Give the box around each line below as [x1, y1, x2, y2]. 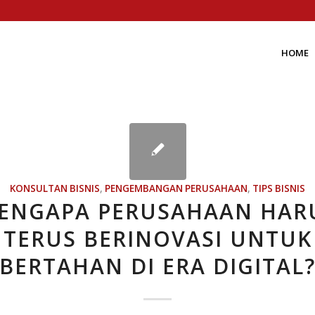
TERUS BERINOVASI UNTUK [3, 224, 312, 253]
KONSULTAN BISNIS [10, 182, 100, 195]
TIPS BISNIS [252, 182, 305, 195]
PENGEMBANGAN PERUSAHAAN [105, 182, 247, 195]
